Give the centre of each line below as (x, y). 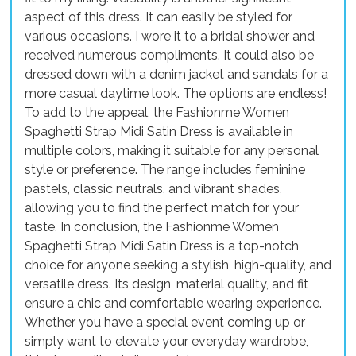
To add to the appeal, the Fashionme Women (157, 113)
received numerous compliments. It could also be (169, 56)
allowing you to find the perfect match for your (162, 208)
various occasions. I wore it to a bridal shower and (170, 37)
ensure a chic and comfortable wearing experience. (173, 304)
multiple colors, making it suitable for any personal (172, 151)
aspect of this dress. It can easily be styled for (159, 17)
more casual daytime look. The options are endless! (176, 94)
